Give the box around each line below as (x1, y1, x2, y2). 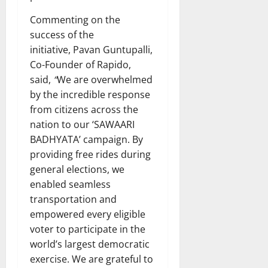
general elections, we (30, 162, 124, 176)
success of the (30, 28, 94, 41)
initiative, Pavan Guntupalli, (30, 42, 153, 56)
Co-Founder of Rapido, (30, 57, 131, 71)
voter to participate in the (30, 222, 145, 236)
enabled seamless (30, 177, 111, 191)
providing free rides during (30, 147, 151, 161)
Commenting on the (30, 13, 120, 26)
